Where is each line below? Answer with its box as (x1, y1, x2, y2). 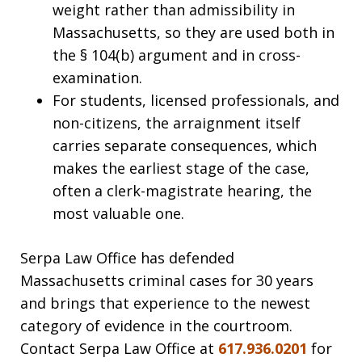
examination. (53, 68, 142, 87)
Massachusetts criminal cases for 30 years (20, 271, 314, 290)
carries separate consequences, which (53, 136, 317, 155)
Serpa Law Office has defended (20, 248, 234, 267)
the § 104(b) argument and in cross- (53, 45, 301, 65)
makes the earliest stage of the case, (53, 158, 309, 178)
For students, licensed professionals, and (53, 90, 339, 110)
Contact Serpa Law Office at (20, 339, 218, 358)
